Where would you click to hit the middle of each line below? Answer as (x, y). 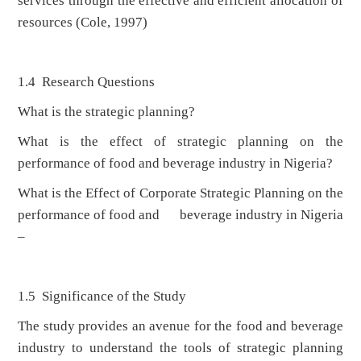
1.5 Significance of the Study (102, 297)
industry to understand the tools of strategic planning (180, 348)
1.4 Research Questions (87, 82)
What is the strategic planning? (107, 112)
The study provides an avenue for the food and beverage (180, 326)
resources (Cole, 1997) (83, 23)
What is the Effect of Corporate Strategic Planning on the (180, 193)
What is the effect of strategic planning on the (180, 142)
